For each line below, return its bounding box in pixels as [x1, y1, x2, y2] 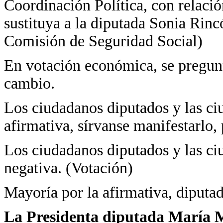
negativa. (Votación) [4, 159, 133, 177]
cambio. [4, 75, 55, 92]
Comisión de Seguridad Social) [4, 32, 203, 50]
